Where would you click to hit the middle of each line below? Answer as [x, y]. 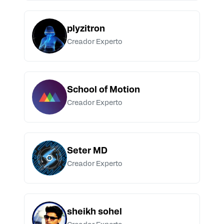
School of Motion [103, 90]
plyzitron [86, 29]
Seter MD [87, 151]
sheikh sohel [94, 212]
